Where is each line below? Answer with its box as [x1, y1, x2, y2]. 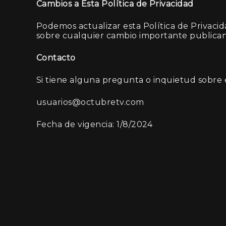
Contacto [36, 53, 76, 63]
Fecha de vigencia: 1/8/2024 [36, 120, 153, 129]
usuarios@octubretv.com [36, 97, 144, 107]
